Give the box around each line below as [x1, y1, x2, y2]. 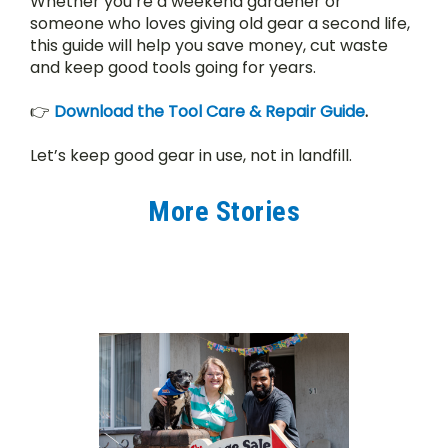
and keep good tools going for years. [30, 56, 316, 80]
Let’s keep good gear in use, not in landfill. [30, 144, 352, 168]
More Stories [148, 195, 300, 229]
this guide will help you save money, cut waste [30, 34, 388, 58]
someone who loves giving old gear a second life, [30, 12, 410, 36]
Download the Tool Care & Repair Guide [54, 100, 365, 124]
